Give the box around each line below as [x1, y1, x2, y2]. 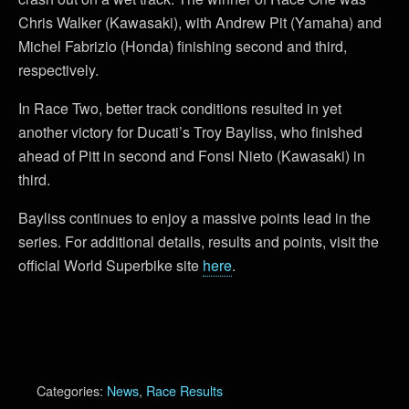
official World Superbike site [18, 255, 203, 276]
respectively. [18, 59, 99, 80]
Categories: [37, 381, 107, 400]
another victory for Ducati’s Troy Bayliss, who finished [18, 121, 362, 142]
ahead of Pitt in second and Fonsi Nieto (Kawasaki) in [18, 145, 365, 166]
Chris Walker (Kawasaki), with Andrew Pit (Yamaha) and [18, 12, 382, 33]
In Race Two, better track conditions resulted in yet [18, 98, 341, 119]
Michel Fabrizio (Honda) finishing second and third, [18, 36, 347, 57]
